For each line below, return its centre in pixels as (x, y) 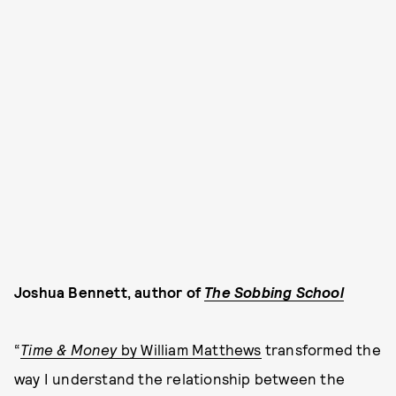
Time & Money (69, 349)
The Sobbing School (274, 291)
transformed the (321, 349)
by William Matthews (189, 349)
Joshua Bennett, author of (110, 291)
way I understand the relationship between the (180, 378)
